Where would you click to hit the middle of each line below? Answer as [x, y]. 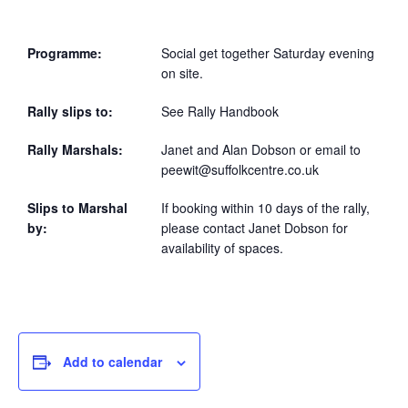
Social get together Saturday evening [268, 53]
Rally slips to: [70, 111]
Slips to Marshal [77, 208]
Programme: [65, 53]
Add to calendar [112, 362]
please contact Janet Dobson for [255, 228]
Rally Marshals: [75, 149]
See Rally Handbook [220, 111]
